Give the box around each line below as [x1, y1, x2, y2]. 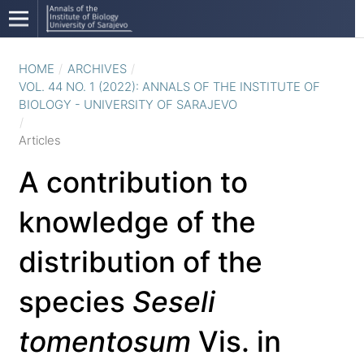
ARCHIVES [67, 62, 127, 77]
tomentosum [18, 324, 191, 360]
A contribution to [18, 165, 248, 201]
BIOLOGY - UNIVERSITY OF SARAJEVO [18, 97, 237, 113]
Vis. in [190, 324, 281, 360]
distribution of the [18, 245, 262, 280]
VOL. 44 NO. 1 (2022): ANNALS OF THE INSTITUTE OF [18, 80, 320, 95]
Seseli [132, 284, 215, 320]
